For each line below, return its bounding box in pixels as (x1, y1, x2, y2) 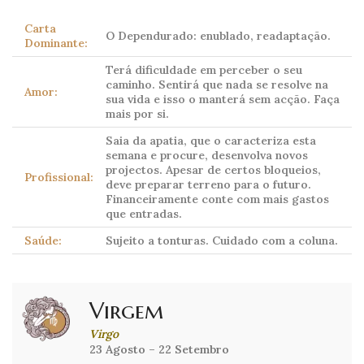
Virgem (89, 297, 163, 326)
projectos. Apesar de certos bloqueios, (106, 162, 321, 178)
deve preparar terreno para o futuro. (106, 177, 311, 193)
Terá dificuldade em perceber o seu (106, 63, 302, 78)
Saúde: (24, 233, 62, 249)
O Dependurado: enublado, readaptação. (106, 28, 331, 44)
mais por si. (106, 106, 169, 122)
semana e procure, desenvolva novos (106, 148, 308, 163)
